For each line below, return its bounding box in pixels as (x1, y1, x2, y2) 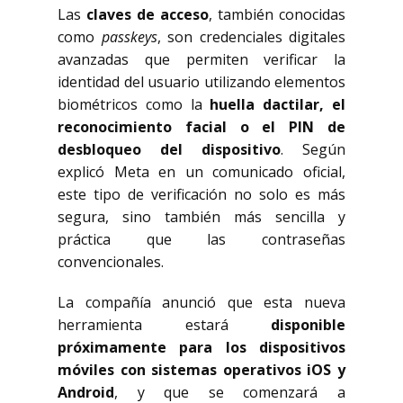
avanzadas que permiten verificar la (58, 49, 345, 69)
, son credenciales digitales (157, 27, 345, 47)
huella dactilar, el (210, 94, 346, 114)
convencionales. (58, 252, 164, 272)
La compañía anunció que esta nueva (58, 292, 345, 312)
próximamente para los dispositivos (58, 337, 345, 357)
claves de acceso (86, 4, 209, 24)
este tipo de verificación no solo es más (58, 184, 345, 204)
